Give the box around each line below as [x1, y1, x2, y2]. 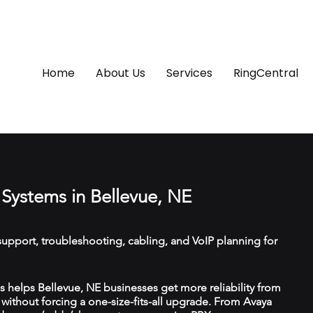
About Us [96, 65, 145, 81]
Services [166, 65, 212, 81]
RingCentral [233, 65, 298, 81]
